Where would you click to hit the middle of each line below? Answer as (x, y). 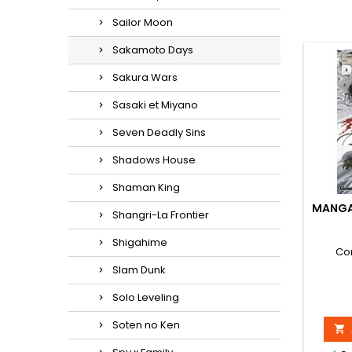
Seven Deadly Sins (159, 132)
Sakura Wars (145, 77)
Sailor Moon (143, 22)
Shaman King (146, 187)
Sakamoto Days (153, 50)
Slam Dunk (139, 270)
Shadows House (154, 160)
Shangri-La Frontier (161, 215)
